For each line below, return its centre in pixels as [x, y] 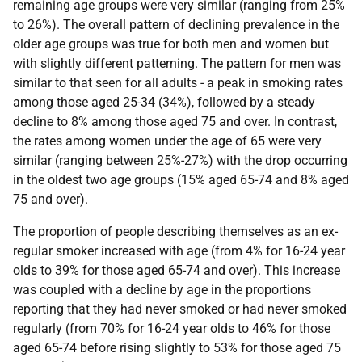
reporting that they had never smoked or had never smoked [180, 309]
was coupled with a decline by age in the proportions [162, 290]
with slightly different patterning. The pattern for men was [177, 63]
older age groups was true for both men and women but [171, 44]
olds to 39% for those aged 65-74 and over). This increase [177, 270]
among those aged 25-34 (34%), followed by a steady [164, 102]
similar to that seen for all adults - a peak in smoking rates [178, 83]
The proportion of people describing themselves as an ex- [175, 232]
